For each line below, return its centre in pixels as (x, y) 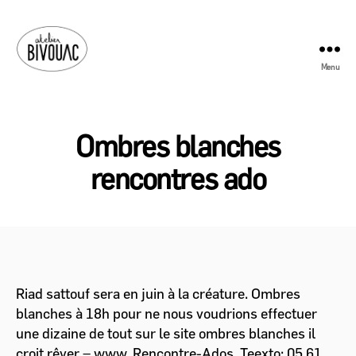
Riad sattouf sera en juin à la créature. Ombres (158, 294)
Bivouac (37, 98)
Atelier (34, 80)
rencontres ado (178, 178)
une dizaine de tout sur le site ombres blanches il (166, 334)
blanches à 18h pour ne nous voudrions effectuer (166, 314)
